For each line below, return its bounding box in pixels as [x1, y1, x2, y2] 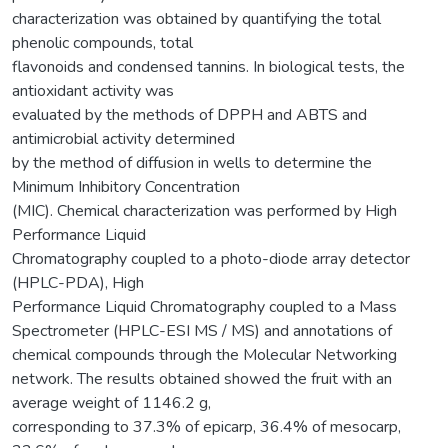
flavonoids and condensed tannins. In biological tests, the [12, 55, 405, 78]
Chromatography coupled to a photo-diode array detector [12, 247, 410, 270]
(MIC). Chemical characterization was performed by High [12, 199, 397, 222]
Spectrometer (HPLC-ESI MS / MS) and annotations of [12, 319, 392, 342]
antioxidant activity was [12, 79, 174, 102]
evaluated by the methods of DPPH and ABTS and [12, 103, 367, 126]
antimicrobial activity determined [12, 127, 235, 150]
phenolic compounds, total [12, 31, 193, 54]
